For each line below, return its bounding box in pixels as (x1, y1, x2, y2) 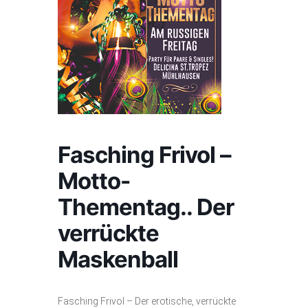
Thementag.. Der (58, 193, 234, 221)
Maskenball (58, 245, 178, 273)
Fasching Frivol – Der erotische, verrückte (58, 296, 236, 307)
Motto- (58, 167, 130, 195)
